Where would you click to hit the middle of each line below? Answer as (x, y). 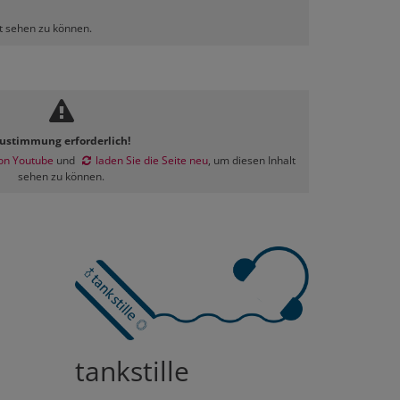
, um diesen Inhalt (252, 160)
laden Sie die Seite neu (152, 160)
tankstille (132, 371)
